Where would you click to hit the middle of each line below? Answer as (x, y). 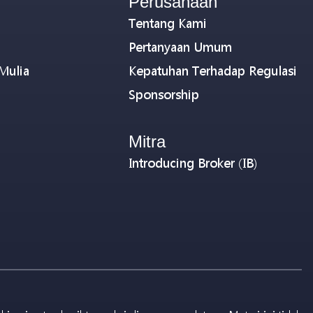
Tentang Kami (167, 24)
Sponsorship (163, 95)
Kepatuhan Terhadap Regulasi (212, 71)
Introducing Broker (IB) (193, 163)
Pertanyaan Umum (180, 48)
